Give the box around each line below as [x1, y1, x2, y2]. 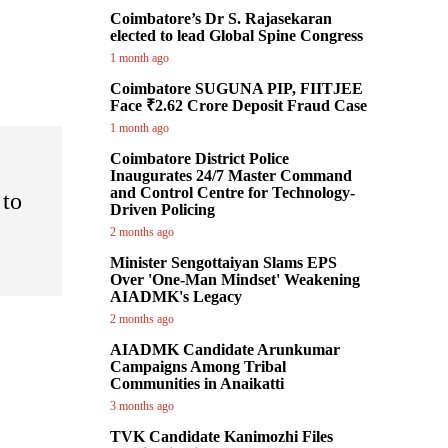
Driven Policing [110, 201, 215, 218]
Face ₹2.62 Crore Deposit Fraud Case [110, 97, 367, 114]
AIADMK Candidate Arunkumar [110, 341, 340, 358]
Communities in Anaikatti [110, 375, 284, 392]
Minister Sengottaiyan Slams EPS [110, 254, 337, 271]
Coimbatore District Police [110, 150, 289, 167]
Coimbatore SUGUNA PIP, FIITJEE [110, 80, 363, 97]
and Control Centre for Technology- [110, 184, 355, 201]
